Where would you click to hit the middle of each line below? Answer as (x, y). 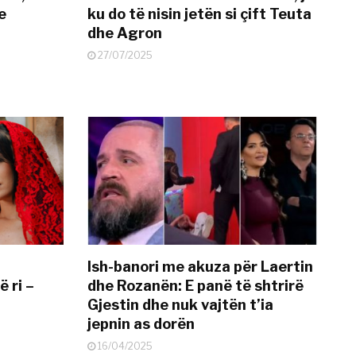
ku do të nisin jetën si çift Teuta (200, 14)
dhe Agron (125, 33)
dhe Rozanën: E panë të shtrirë (196, 286)
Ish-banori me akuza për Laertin (201, 267)
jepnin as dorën (141, 324)
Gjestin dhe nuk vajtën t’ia (181, 305)
